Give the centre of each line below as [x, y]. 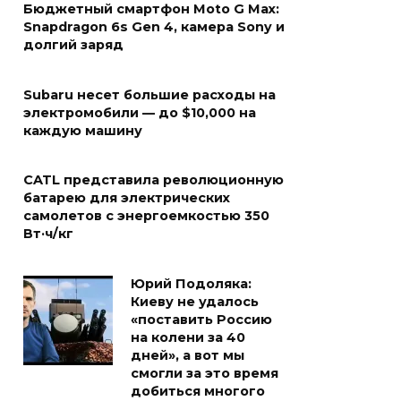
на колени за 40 [188, 338]
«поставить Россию [201, 320]
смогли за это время [205, 374]
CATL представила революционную [154, 180]
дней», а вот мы [188, 356]
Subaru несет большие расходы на [149, 95]
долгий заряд [73, 45]
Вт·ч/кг [48, 234]
